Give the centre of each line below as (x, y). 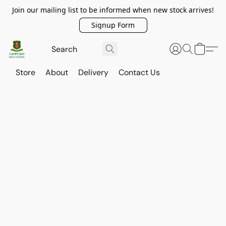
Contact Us (139, 72)
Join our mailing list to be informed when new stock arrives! (113, 10)
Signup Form (113, 25)
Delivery (93, 72)
